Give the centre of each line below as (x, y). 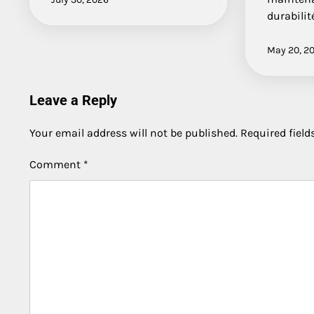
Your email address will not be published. (134, 132)
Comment (56, 164)
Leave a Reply (73, 100)
